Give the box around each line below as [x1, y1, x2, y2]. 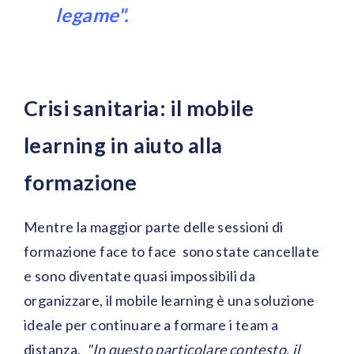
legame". [55, 3, 129, 27]
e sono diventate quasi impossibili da [24, 267, 256, 285]
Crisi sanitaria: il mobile [24, 95, 254, 122]
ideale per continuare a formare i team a [24, 316, 279, 334]
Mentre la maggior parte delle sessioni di [24, 218, 284, 236]
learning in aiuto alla [24, 132, 223, 159]
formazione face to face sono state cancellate [24, 243, 320, 261]
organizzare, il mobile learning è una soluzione [24, 292, 315, 310]
